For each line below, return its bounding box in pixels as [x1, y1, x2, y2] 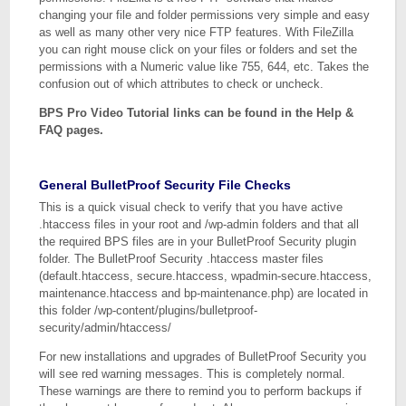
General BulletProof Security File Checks [39, 178, 292, 192]
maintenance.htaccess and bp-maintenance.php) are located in [39, 286, 369, 300]
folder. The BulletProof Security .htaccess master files [39, 252, 324, 266]
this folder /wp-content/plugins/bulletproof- [39, 304, 258, 317]
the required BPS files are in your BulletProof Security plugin [39, 235, 357, 248]
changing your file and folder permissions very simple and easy [39, 8, 371, 22]
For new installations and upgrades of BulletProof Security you [39, 350, 367, 363]
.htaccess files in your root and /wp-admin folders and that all [39, 217, 360, 231]
